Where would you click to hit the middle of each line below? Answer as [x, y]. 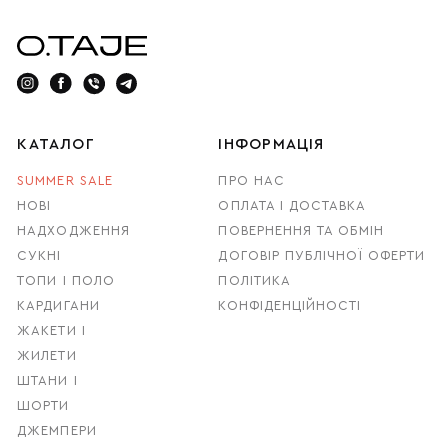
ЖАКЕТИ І [51, 330]
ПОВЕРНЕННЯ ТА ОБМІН [301, 230]
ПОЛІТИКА [254, 280]
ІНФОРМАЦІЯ [271, 145]
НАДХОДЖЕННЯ [73, 230]
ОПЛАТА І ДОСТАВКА [292, 205]
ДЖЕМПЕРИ [57, 430]
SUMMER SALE [65, 180]
